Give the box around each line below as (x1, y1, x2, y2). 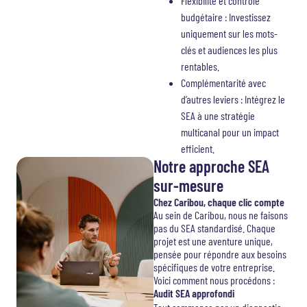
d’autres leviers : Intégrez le (181, 93, 285, 106)
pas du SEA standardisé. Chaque (153, 221, 275, 234)
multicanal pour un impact (181, 125, 279, 138)
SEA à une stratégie (181, 109, 255, 122)
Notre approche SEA (153, 156, 269, 176)
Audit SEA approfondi (153, 286, 234, 299)
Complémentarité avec (181, 76, 266, 89)
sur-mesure (153, 175, 223, 195)
